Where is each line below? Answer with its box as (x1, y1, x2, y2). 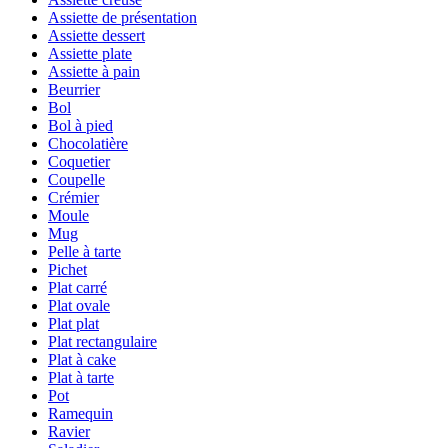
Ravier (48, 423, 90, 441)
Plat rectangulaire (48, 333, 157, 351)
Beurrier (48, 81, 100, 99)
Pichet (48, 261, 87, 279)
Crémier (48, 189, 99, 207)
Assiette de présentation (48, 9, 197, 27)
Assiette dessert (48, 27, 145, 45)
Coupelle (48, 171, 105, 189)
